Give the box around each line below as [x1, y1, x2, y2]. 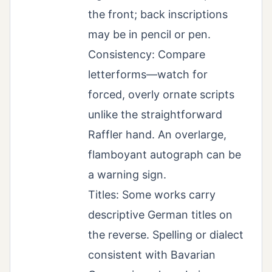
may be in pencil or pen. [88, 27, 211, 41]
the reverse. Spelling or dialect [88, 228, 243, 241]
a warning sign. [88, 168, 166, 181]
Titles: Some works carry [88, 188, 216, 201]
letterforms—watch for [88, 67, 208, 81]
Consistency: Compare [88, 47, 205, 61]
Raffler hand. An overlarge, [88, 127, 226, 141]
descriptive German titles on [88, 208, 233, 221]
